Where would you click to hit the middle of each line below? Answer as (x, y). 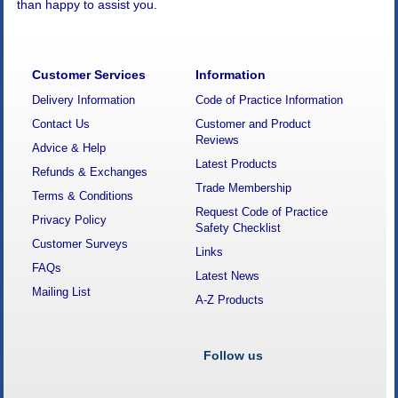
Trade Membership (243, 188)
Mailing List (62, 292)
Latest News (227, 276)
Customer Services (89, 75)
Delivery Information (84, 100)
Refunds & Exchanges (90, 172)
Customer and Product (253, 124)
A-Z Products (229, 300)
